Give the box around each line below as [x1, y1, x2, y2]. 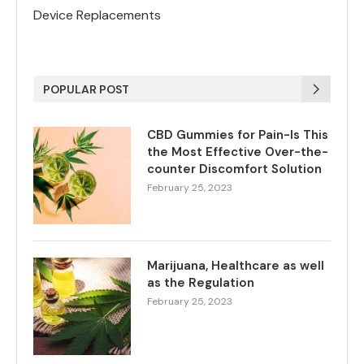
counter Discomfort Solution [147, 161, 322, 177]
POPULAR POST [43, 82, 129, 97]
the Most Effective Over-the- [147, 144, 328, 160]
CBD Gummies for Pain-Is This [147, 127, 328, 143]
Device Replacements [33, 6, 161, 24]
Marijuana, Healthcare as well [147, 258, 324, 274]
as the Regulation [147, 275, 254, 291]
